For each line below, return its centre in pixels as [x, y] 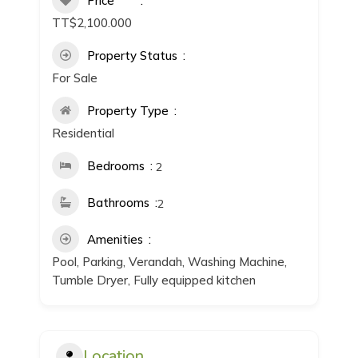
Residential [84, 133]
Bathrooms [119, 203]
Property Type [128, 111]
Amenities [115, 240]
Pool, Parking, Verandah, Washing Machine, [170, 262]
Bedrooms [116, 166]
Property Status [133, 56]
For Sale [75, 78]
